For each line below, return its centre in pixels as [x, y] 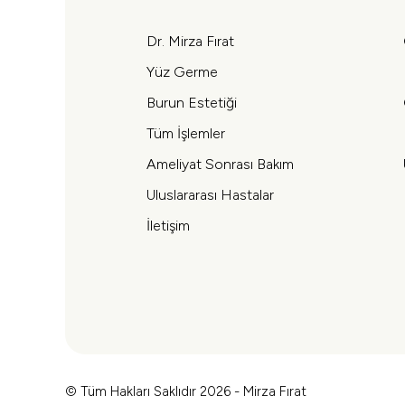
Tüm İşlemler [186, 133]
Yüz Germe [182, 72]
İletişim [168, 226]
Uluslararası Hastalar [210, 195]
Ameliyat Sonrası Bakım [220, 164]
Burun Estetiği [192, 103]
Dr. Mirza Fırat [190, 41]
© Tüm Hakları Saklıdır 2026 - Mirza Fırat [186, 391]
